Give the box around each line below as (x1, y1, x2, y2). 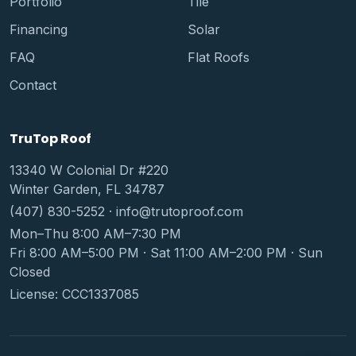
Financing (10, 21, 68, 38)
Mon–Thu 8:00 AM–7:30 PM (10, 225, 181, 242)
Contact (10, 77, 56, 94)
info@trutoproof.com (116, 203, 243, 219)
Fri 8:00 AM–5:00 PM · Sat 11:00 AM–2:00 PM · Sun (10, 244, 323, 261)
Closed (10, 263, 50, 280)
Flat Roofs (188, 49, 250, 66)
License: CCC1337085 (10, 285, 139, 302)
